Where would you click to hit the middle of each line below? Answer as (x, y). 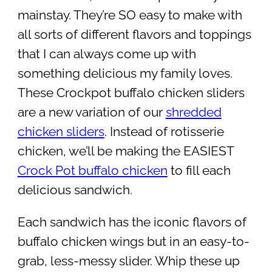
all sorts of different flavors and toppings (134, 35)
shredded (193, 113)
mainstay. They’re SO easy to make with (130, 15)
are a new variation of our (91, 113)
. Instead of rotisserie (164, 132)
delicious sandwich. (75, 190)
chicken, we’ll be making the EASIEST (125, 151)
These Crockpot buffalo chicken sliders (131, 93)
